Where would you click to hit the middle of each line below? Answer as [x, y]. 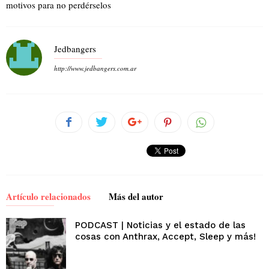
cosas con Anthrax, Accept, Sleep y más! [165, 237]
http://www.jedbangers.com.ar [95, 68]
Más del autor [136, 197]
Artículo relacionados [48, 197]
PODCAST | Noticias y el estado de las [160, 225]
